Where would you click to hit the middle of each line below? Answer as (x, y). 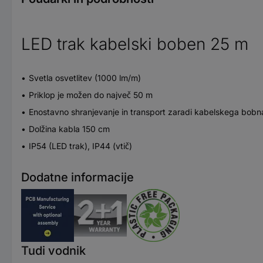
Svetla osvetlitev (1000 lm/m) (85, 77)
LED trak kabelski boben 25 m (135, 44)
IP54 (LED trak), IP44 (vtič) (80, 146)
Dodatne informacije (77, 177)
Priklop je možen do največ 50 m (91, 95)
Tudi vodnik (53, 250)
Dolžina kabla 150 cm (69, 129)
